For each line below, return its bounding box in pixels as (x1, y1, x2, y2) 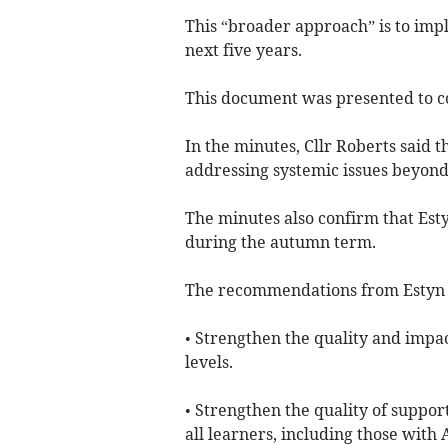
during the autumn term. (184, 232, 376, 253)
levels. (184, 352, 233, 373)
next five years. (184, 40, 302, 61)
